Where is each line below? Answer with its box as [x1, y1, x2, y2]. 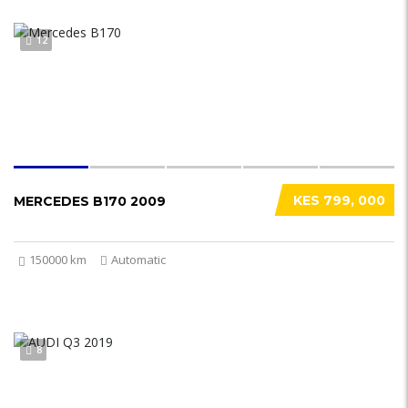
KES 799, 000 [293, 192, 385, 209]
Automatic [111, 251, 166, 268]
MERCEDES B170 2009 [14, 193, 166, 209]
